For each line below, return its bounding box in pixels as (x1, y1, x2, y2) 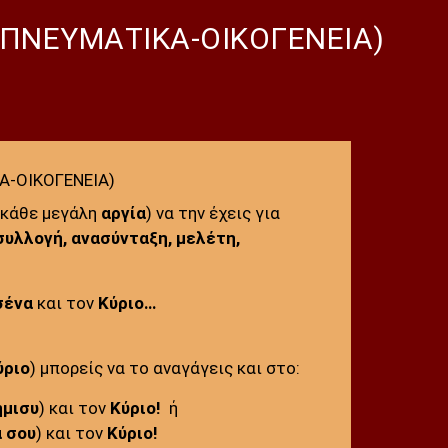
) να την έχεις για (145, 202, 280, 223)
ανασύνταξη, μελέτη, (70, 227, 240, 248)
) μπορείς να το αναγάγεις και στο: (29, 357, 300, 378)
